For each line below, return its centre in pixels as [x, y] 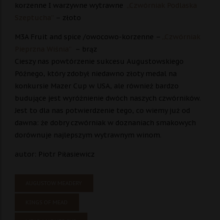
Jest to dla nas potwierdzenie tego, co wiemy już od [102, 111]
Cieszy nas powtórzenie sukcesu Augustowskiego [99, 62]
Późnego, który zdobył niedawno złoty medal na [96, 74]
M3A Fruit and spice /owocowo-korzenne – [88, 37]
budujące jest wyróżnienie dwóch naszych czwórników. [108, 98]
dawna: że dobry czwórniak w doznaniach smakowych [105, 123]
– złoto [67, 18]
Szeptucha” [34, 18]
